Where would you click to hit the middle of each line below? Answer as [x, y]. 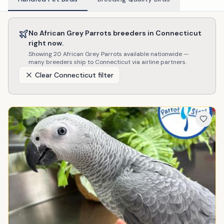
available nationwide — [155, 54]
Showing [41, 54]
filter [105, 75]
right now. [46, 43]
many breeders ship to [62, 62]
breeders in [133, 33]
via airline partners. [158, 62]
